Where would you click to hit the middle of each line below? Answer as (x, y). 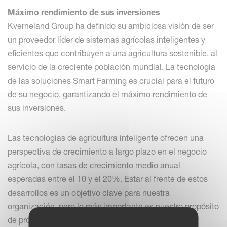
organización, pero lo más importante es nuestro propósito (113, 206)
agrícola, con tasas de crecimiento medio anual (94, 165)
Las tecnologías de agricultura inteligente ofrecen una (106, 138)
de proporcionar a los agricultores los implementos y (103, 220)
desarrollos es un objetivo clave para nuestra (89, 192)
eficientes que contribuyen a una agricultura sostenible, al (112, 53)
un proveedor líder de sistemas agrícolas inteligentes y (106, 39)
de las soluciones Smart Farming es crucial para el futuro (111, 80)
